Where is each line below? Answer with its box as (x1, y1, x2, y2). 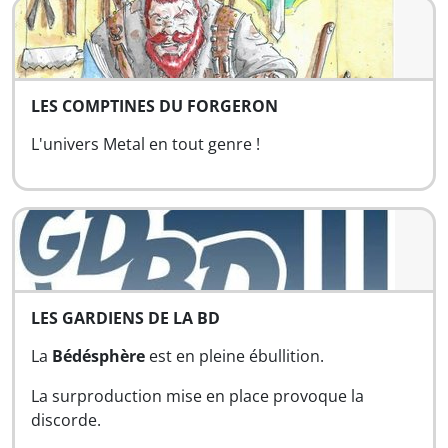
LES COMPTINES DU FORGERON (31, 95, 278, 117)
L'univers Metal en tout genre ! (31, 133, 260, 155)
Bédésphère (52, 345, 145, 367)
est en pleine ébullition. (145, 345, 324, 367)
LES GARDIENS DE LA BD (31, 307, 220, 329)
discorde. (31, 409, 101, 431)
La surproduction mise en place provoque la (31, 385, 364, 407)
